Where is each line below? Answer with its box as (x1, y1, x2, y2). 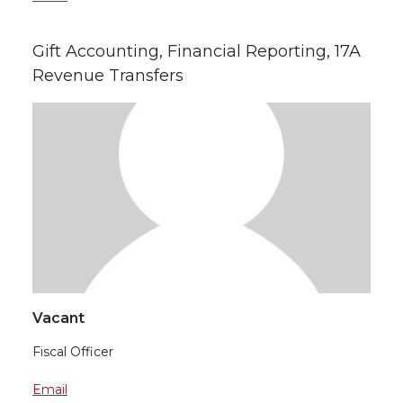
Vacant (32, 309, 85, 327)
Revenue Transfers (32, 66, 184, 85)
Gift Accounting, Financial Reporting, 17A (32, 41, 361, 61)
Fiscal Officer (32, 343, 113, 360)
